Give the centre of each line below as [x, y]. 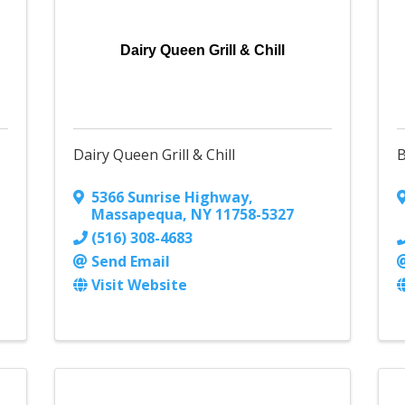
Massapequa [137, 215]
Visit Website [139, 285]
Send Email [130, 262]
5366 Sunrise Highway [170, 198]
